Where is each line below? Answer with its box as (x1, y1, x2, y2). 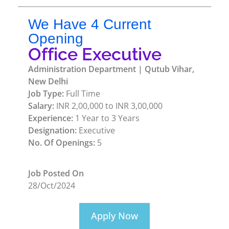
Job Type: (28, 88, 64, 99)
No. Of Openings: (28, 137, 95, 148)
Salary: (28, 100, 54, 111)
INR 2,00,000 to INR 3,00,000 (54, 100, 163, 111)
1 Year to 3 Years (73, 112, 140, 124)
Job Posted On (28, 168, 84, 179)
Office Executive (28, 44, 162, 64)
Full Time (64, 88, 100, 99)
